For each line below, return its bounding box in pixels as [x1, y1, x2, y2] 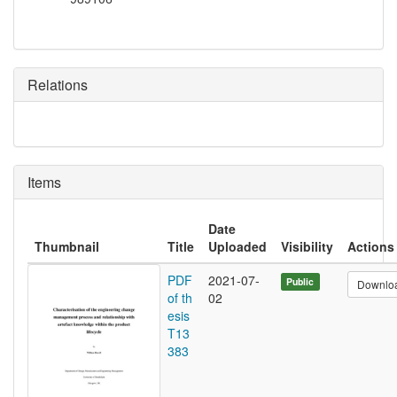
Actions [347, 237, 394, 256]
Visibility [281, 237, 333, 256]
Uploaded [208, 237, 267, 256]
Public [286, 275, 315, 289]
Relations [27, 74, 88, 96]
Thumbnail [35, 237, 99, 256]
